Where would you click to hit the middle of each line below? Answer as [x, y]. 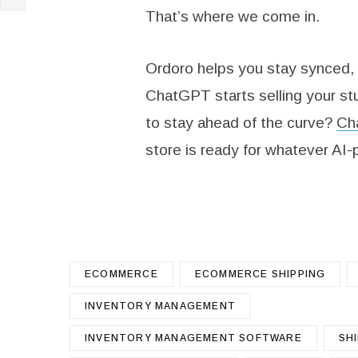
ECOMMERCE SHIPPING [260, 274]
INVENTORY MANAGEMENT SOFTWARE [193, 338]
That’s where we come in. [232, 16]
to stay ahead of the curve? [241, 123]
